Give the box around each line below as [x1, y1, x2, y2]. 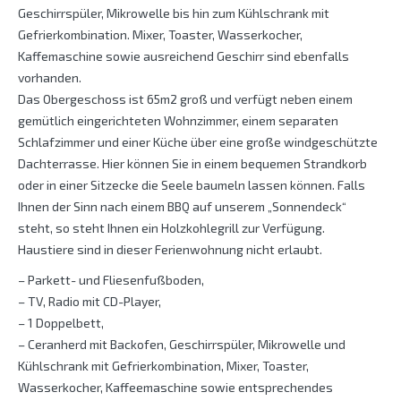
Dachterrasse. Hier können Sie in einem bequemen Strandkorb [18, 156, 367, 172]
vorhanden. [18, 70, 81, 86]
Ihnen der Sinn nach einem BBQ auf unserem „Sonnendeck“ [18, 199, 346, 215]
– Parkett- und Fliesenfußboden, [18, 272, 204, 288]
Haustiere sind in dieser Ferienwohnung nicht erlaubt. [18, 242, 322, 258]
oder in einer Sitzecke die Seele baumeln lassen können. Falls [18, 177, 365, 193]
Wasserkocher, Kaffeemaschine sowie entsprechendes [18, 380, 333, 396]
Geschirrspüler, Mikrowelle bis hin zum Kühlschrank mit [18, 5, 329, 21]
